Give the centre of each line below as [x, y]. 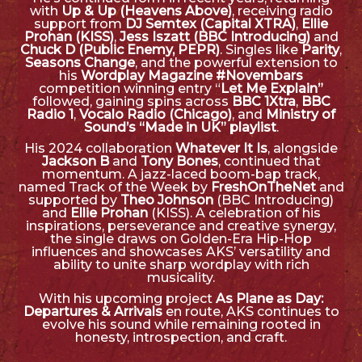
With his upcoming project [127, 299]
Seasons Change [80, 63]
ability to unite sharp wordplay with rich [181, 265]
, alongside [303, 149]
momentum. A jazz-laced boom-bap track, [181, 175]
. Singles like [261, 50]
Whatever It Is [221, 149]
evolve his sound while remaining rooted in [181, 325]
